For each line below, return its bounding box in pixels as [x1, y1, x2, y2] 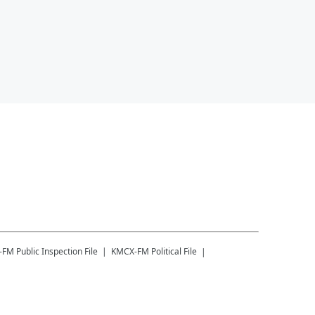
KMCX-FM [111, 245, 149, 257]
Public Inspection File [16, 245, 98, 257]
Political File [151, 245, 197, 257]
